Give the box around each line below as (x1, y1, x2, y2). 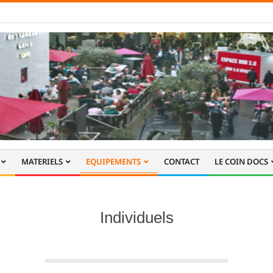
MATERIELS (21, 155, 63, 167)
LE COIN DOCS (214, 155, 268, 167)
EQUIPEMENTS (86, 155, 141, 167)
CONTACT (164, 155, 199, 167)
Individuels (99, 208, 174, 227)
